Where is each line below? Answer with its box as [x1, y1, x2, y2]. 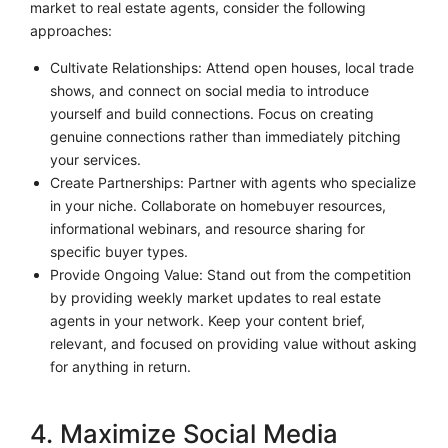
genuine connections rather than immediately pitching [49, 127, 401, 145]
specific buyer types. [49, 242, 188, 260]
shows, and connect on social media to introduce [49, 81, 369, 99]
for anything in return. [49, 357, 191, 375]
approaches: [30, 21, 112, 39]
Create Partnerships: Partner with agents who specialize [49, 173, 416, 191]
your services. [49, 150, 141, 168]
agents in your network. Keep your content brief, [49, 311, 365, 329]
